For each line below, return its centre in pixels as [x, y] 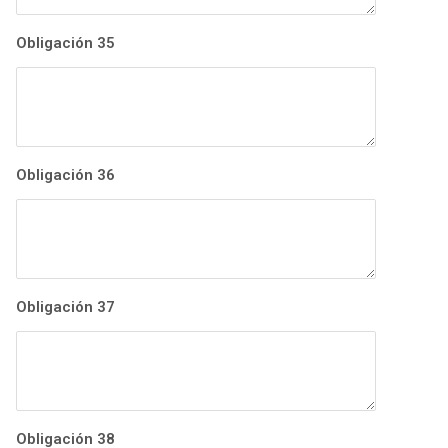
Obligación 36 [65, 175]
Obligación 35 [65, 43]
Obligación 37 [65, 307]
